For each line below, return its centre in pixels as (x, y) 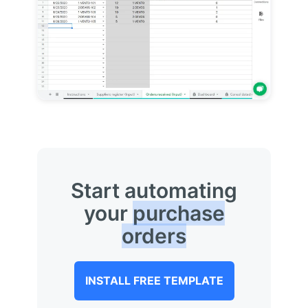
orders (154, 235)
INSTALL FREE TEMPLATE (154, 280)
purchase (178, 213)
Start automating (154, 190)
